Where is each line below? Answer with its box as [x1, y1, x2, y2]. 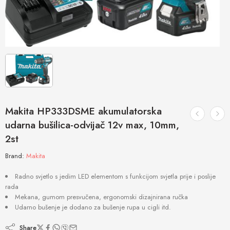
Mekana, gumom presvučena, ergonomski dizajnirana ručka [15, 191, 188, 202]
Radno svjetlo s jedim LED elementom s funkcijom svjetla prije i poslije [15, 171, 216, 181]
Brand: [5, 150, 24, 161]
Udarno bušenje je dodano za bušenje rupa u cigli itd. [15, 202, 171, 212]
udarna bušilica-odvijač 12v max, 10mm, [5, 117, 179, 132]
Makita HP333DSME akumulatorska [5, 103, 162, 118]
